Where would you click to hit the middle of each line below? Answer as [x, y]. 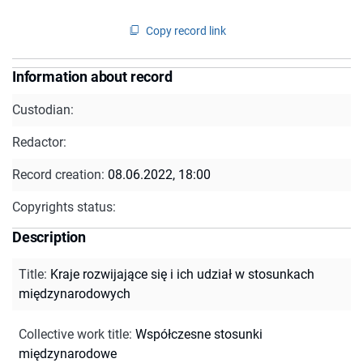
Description [49, 237]
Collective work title [74, 334]
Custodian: [43, 109]
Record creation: [60, 174]
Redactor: [39, 142]
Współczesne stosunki [199, 334]
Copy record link [186, 30]
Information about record [92, 76]
